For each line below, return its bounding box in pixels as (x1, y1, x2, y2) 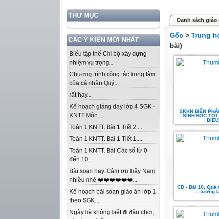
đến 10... (69, 156, 92, 163)
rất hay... (69, 91, 91, 98)
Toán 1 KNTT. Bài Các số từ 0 (69, 147, 147, 154)
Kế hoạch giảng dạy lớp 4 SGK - (69, 103, 155, 110)
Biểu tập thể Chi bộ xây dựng (69, 50, 147, 57)
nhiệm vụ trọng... (69, 59, 113, 66)
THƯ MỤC (68, 12, 98, 19)
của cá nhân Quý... (69, 80, 119, 87)
